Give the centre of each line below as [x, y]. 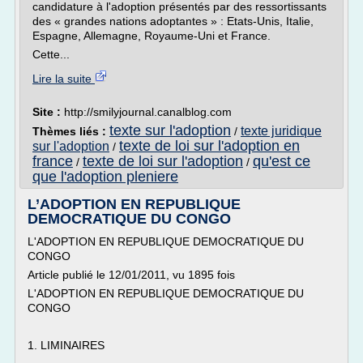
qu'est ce [282, 161]
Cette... [51, 54]
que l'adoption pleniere [105, 177]
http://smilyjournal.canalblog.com [148, 112]
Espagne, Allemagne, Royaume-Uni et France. [152, 36]
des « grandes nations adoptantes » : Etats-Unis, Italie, [173, 21]
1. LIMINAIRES [66, 345]
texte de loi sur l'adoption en [209, 146]
